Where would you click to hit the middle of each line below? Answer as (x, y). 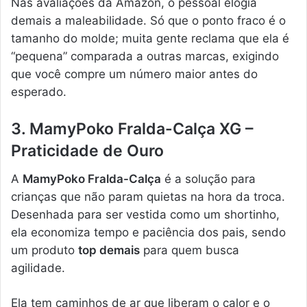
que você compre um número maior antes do (134, 74)
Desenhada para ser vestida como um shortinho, (145, 214)
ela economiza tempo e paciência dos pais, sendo (148, 232)
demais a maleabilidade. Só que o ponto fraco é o (148, 21)
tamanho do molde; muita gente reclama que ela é (150, 39)
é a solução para (208, 179)
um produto (45, 250)
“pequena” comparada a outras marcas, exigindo (145, 57)
